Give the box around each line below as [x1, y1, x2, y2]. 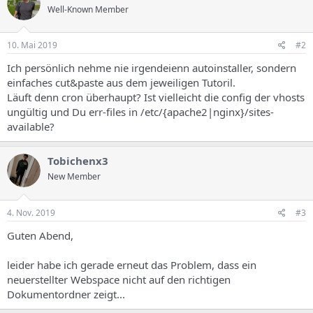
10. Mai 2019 [7, 39, 57, 51]
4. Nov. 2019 [7, 206, 55, 219]
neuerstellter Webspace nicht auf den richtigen [7, 272, 231, 286]
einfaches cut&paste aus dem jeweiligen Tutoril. [7, 75, 235, 89]
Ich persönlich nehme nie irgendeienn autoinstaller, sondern [7, 61, 296, 75]
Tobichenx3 [48, 154, 108, 168]
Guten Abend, [7, 228, 73, 242]
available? [7, 119, 54, 133]
